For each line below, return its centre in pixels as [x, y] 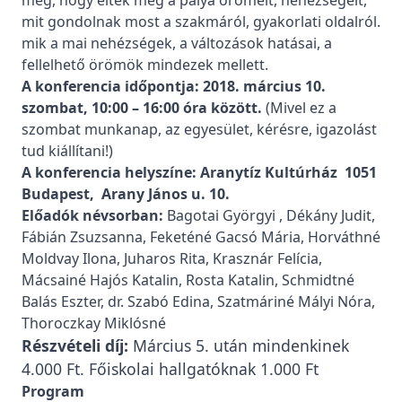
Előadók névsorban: [92, 215]
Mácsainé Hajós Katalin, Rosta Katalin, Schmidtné [188, 280]
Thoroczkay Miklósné [94, 323]
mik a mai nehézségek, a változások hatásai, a [177, 43]
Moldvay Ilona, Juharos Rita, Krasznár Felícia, [172, 258]
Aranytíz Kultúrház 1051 [287, 172]
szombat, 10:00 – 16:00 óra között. [142, 108]
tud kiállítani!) [67, 151]
